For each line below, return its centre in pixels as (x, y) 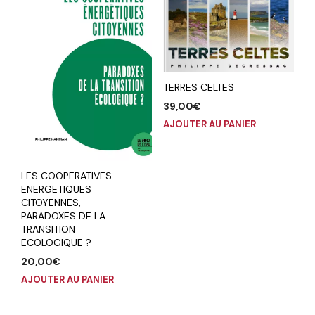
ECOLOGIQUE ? (56, 243)
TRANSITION (48, 230)
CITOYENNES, (51, 203)
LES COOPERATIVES (66, 176)
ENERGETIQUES (56, 189)
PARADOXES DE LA (63, 216)
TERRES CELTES (198, 87)
